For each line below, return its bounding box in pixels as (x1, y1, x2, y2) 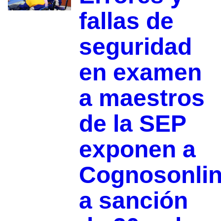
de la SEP (78, 110, 186, 137)
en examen (78, 59, 202, 86)
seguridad (78, 34, 192, 60)
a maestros (78, 85, 205, 111)
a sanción (78, 187, 188, 214)
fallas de (78, 8, 174, 35)
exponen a (78, 136, 196, 163)
